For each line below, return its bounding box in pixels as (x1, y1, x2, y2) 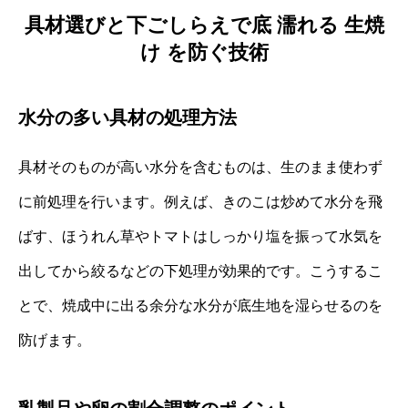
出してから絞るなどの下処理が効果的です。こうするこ (18, 262, 382, 279)
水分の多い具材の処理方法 (18, 107, 237, 127)
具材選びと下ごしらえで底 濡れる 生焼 (24, 13, 384, 36)
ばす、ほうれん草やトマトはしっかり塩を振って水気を (18, 228, 382, 244)
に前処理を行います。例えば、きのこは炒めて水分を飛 (18, 193, 382, 209)
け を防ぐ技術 (139, 40, 269, 64)
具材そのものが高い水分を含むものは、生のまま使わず (18, 158, 382, 175)
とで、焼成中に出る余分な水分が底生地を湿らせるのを (18, 297, 382, 313)
